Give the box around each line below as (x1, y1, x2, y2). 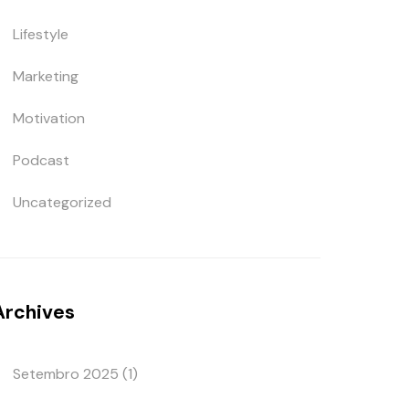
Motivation (13, 109, 86, 128)
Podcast (13, 151, 70, 170)
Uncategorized (13, 193, 112, 212)
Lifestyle (13, 25, 69, 44)
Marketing (13, 67, 79, 86)
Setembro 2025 (13, 364, 120, 383)
